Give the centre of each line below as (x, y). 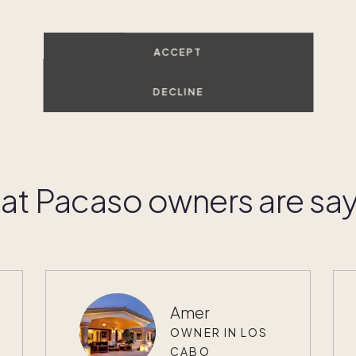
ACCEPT (178, 52)
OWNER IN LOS (219, 332)
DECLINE (178, 91)
